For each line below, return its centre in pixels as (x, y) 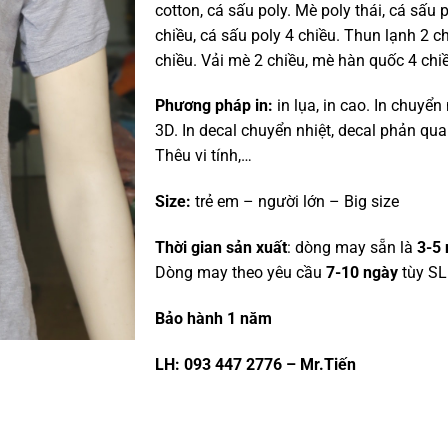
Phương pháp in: (215, 106)
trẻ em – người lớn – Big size (294, 202)
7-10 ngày (361, 272)
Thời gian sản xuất (220, 247)
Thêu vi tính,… (203, 156)
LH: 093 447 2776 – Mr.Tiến (255, 364)
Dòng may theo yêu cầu (240, 272)
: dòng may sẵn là (349, 247)
